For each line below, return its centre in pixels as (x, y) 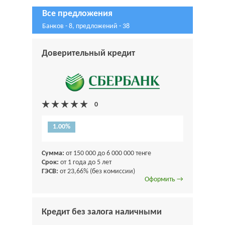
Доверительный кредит (88, 53)
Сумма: (53, 154)
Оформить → (164, 180)
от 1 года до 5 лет (85, 163)
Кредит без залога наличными (102, 212)
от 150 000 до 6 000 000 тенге (108, 154)
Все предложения (77, 14)
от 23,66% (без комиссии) (97, 172)
